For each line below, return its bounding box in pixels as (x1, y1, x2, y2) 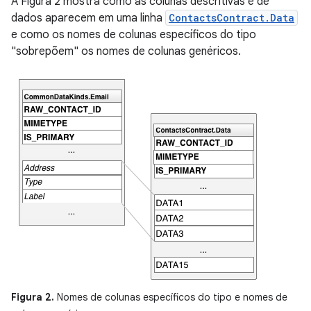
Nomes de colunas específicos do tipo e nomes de (54, 291, 287, 303)
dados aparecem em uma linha (11, 11, 165, 25)
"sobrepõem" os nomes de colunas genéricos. (11, 44, 241, 58)
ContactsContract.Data (169, 11, 294, 24)
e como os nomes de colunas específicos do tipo (11, 28, 256, 42)
